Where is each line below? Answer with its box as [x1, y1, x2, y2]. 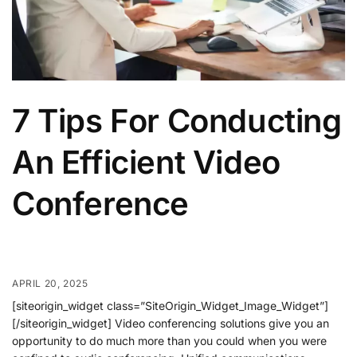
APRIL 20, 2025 [12, 277, 88, 289]
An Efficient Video [12, 142, 280, 182]
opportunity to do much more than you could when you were [12, 333, 327, 347]
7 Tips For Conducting [12, 100, 342, 140]
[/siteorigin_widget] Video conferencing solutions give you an [12, 316, 329, 330]
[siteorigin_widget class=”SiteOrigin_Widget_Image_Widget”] [12, 298, 328, 312]
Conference [12, 183, 190, 223]
